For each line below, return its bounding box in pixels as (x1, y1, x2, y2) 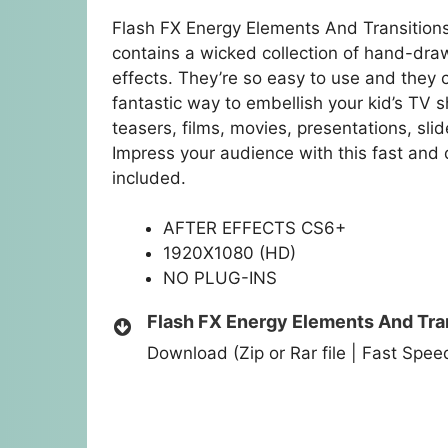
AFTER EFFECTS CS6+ (163, 218, 346, 239)
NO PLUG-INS (163, 268, 277, 289)
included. (112, 167, 186, 188)
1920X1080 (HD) (163, 243, 296, 264)
